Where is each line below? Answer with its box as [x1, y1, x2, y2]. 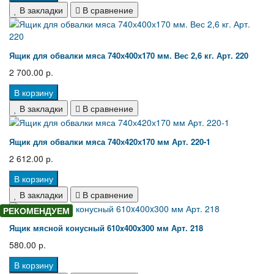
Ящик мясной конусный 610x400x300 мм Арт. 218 [9, 222, 203, 234]
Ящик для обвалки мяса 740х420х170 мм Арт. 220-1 [9, 136, 210, 148]
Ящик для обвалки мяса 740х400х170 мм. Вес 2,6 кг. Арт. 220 [9, 50, 248, 62]
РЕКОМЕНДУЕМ [3, 204, 70, 217]
